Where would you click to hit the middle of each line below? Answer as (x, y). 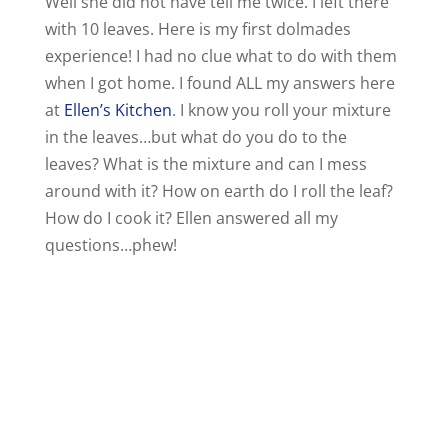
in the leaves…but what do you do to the (195, 137)
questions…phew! (110, 245)
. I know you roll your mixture (281, 110)
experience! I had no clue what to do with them (220, 56)
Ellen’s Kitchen (117, 110)
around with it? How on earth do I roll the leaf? (218, 191)
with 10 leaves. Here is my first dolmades (197, 29)
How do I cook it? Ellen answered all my (191, 218)
